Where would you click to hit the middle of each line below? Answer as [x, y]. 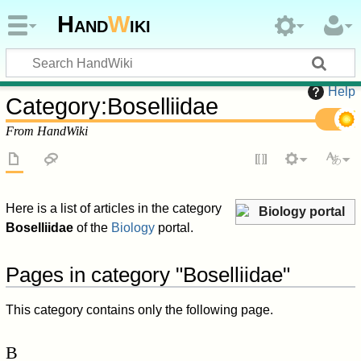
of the [93, 228]
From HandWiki [47, 131]
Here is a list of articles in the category [114, 209]
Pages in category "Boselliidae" [148, 275]
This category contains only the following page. [140, 310]
